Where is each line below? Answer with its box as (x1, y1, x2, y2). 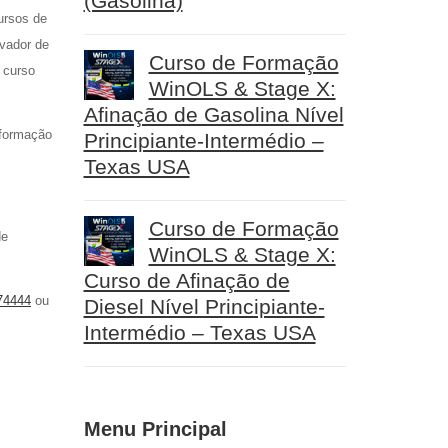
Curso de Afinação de (83, 269, 290, 292)
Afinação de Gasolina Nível (83, 103, 344, 126)
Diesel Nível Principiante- (83, 295, 325, 318)
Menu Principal (83, 418, 227, 440)
